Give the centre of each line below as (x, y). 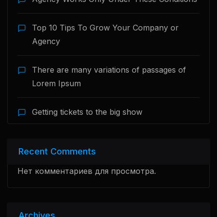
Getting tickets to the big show (87, 112)
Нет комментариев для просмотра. (87, 171)
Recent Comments (57, 152)
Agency (46, 41)
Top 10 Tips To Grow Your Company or (105, 28)
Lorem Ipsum (56, 84)
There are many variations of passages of (109, 70)
